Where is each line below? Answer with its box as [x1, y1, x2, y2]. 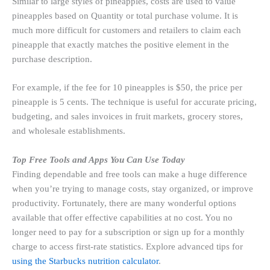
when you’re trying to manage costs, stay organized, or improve [12, 183, 253, 193]
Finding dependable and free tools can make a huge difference [12, 169, 247, 179]
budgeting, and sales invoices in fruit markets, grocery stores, [12, 111, 243, 122]
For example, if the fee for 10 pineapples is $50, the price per [12, 83, 242, 93]
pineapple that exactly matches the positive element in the [12, 39, 229, 49]
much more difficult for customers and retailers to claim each [12, 25, 241, 35]
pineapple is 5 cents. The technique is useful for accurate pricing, [12, 97, 257, 107]
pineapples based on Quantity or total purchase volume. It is [12, 10, 238, 20]
